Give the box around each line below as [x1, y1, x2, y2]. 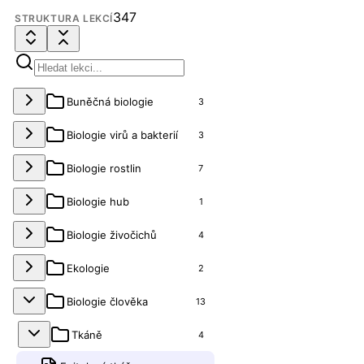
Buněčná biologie [67, 94, 154, 108]
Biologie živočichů [67, 227, 157, 241]
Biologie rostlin [67, 161, 141, 175]
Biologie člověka [67, 294, 148, 308]
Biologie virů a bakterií [67, 128, 178, 141]
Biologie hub [67, 194, 129, 208]
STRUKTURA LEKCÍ [15, 12, 113, 24]
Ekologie [67, 261, 110, 275]
